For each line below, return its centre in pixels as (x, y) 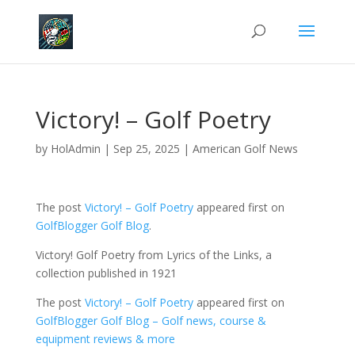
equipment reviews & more (105, 339)
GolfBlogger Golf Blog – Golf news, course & (151, 321)
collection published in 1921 (106, 273)
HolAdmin (75, 149)
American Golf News (245, 149)
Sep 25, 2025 (146, 149)
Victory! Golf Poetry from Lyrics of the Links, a (153, 255)
